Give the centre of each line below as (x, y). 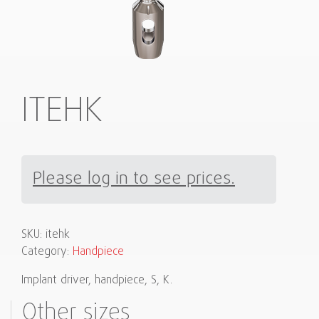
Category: (47, 252)
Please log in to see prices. (134, 179)
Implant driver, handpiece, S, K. (97, 281)
